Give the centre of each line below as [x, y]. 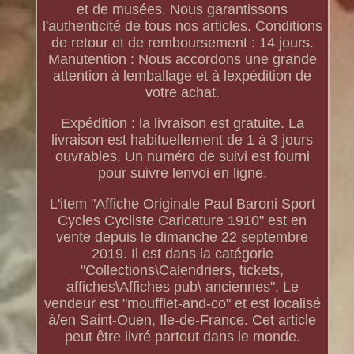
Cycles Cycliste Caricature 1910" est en [183, 221]
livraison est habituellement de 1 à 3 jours [183, 140]
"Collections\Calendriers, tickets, [183, 271]
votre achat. [182, 93]
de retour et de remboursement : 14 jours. [182, 43]
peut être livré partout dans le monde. [182, 337]
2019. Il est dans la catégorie [182, 254]
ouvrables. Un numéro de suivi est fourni [182, 157]
